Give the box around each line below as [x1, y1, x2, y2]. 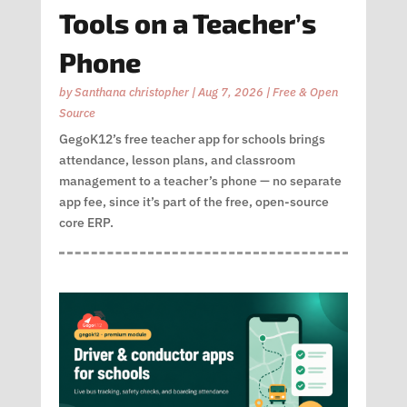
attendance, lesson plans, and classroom [58, 152, 295, 169]
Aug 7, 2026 [197, 84, 263, 101]
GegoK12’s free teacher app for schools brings [58, 131, 325, 148]
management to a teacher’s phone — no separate [58, 173, 342, 190]
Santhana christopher [74, 84, 189, 101]
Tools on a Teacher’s [58, 6, 316, 40]
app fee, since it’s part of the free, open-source [58, 194, 329, 211]
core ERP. [58, 214, 114, 232]
